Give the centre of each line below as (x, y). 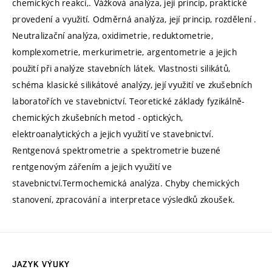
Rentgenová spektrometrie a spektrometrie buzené (117, 151)
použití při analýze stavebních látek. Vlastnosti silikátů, (121, 69)
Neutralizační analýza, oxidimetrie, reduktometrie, (113, 36)
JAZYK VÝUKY (41, 264)
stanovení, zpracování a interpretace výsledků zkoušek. (124, 200)
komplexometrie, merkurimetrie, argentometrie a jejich (124, 52)
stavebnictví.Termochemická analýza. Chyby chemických (126, 183)
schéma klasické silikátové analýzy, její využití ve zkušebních (132, 85)
